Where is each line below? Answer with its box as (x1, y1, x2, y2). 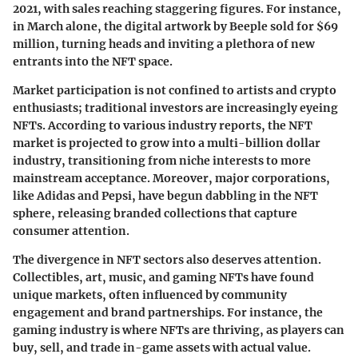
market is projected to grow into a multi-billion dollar (13, 135, 320, 150)
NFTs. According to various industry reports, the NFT (13, 117, 312, 133)
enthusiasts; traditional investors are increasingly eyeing (13, 100, 338, 115)
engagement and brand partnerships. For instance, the (13, 304, 323, 320)
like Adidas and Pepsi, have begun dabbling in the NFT (13, 188, 318, 203)
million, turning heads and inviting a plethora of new (13, 36, 315, 51)
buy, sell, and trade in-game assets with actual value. (13, 340, 311, 355)
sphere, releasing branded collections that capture (13, 205, 297, 221)
